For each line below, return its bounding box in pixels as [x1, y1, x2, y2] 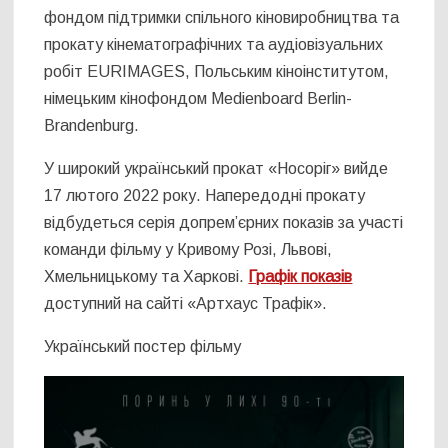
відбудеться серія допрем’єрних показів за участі [44, 214, 404, 232]
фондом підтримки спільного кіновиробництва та [44, 9, 400, 27]
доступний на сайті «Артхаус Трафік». [44, 295, 328, 313]
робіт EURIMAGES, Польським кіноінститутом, [44, 63, 390, 81]
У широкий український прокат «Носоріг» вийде [44, 160, 389, 178]
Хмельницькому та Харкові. [44, 268, 249, 286]
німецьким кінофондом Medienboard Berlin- [44, 90, 353, 108]
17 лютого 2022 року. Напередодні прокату [44, 187, 366, 205]
